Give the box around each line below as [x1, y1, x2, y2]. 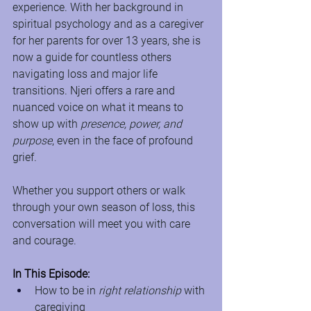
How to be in [35, 284, 99, 297]
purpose [12, 134, 52, 147]
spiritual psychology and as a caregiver [12, 17, 206, 31]
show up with [12, 117, 81, 131]
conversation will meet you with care [12, 217, 193, 230]
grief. [12, 151, 37, 164]
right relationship [99, 284, 181, 297]
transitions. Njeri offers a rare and [12, 84, 178, 97]
